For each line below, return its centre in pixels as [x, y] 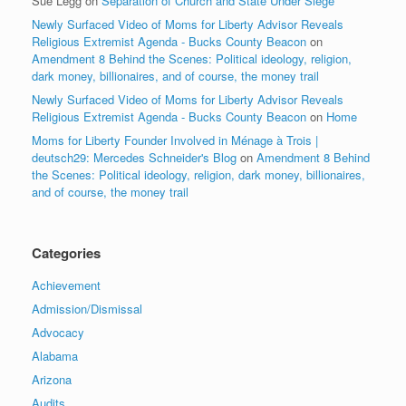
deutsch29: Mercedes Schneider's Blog [134, 157]
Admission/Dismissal [87, 308]
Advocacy [58, 332]
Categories [66, 252]
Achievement [66, 285]
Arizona [52, 379]
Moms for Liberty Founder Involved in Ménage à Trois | [175, 140]
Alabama [55, 355]
